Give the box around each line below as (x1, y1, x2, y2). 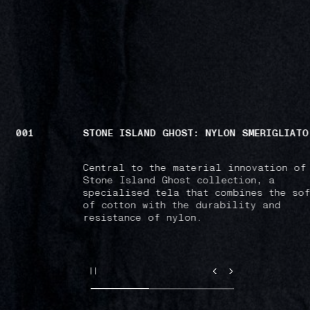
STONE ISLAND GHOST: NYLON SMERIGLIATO (82, 126, 309, 140)
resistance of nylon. (82, 210, 209, 224)
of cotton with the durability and (82, 198, 281, 212)
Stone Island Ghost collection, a (82, 173, 275, 187)
